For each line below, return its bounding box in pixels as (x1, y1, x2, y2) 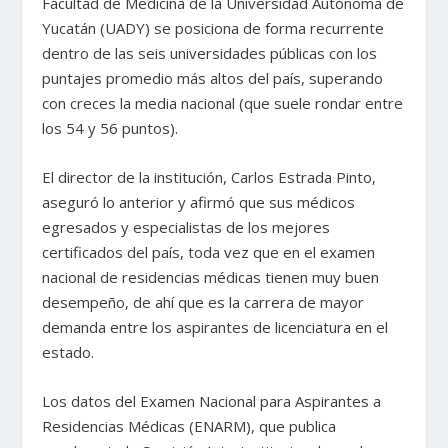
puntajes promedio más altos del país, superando (42, 68, 384, 89)
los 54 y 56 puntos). (42, 118, 179, 139)
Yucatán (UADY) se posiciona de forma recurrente (42, 18, 385, 39)
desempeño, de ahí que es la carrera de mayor (42, 292, 365, 313)
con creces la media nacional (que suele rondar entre (42, 93, 404, 114)
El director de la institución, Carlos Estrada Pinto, (42, 167, 377, 188)
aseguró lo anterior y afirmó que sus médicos (42, 192, 356, 213)
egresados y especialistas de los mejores (42, 217, 331, 238)
